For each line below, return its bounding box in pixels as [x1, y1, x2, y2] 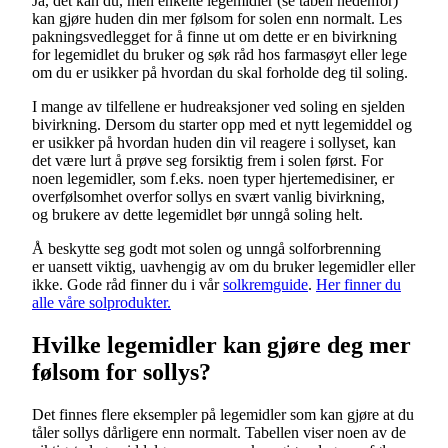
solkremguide [223, 276, 308, 294]
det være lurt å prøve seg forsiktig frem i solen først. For [32, 152, 383, 170]
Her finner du [316, 276, 401, 294]
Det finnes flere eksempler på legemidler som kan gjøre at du [32, 406, 414, 424]
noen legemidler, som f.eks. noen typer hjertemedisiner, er [32, 170, 394, 188]
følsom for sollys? [32, 359, 211, 386]
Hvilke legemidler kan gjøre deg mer [32, 332, 411, 359]
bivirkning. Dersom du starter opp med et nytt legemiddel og [32, 116, 412, 134]
